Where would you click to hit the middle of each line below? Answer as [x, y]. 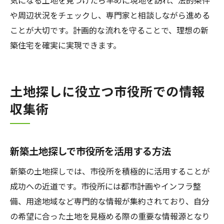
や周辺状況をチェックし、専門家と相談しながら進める [110, 15]
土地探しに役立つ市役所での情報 [107, 91]
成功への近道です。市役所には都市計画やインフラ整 [105, 186]
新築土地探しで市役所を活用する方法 [90, 151]
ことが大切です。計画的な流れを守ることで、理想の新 [109, 30]
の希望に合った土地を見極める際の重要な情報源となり [110, 216]
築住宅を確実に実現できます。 [65, 45]
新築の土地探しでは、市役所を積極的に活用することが [110, 171]
